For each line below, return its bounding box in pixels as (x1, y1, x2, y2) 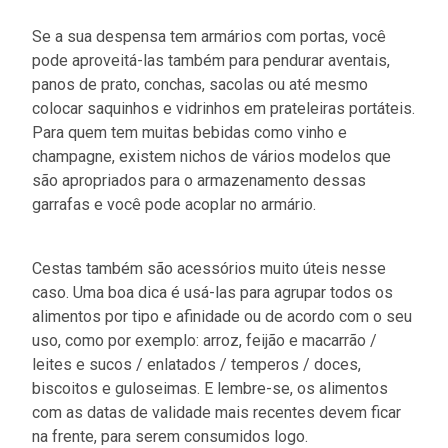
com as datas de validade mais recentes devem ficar (32, 402, 401, 422)
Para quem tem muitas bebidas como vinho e (32, 122, 347, 142)
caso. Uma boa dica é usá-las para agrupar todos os (32, 282, 393, 302)
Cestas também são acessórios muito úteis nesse (32, 258, 386, 278)
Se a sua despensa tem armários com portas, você (32, 26, 386, 46)
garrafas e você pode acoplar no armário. (32, 194, 316, 214)
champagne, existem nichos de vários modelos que (32, 146, 391, 166)
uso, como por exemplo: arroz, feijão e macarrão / (32, 330, 377, 350)
